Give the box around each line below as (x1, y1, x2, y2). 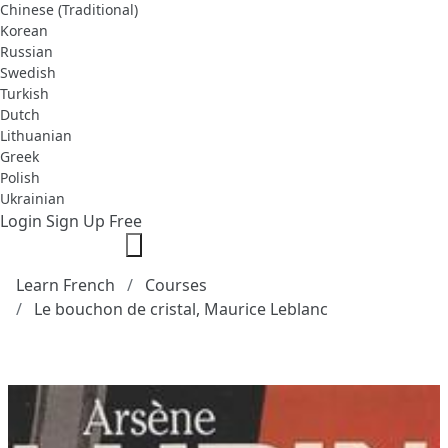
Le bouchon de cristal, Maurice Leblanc (34, 297, 328, 320)
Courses (145, 273, 207, 296)
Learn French (16, 273, 115, 296)
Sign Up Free (46, 209, 142, 232)
